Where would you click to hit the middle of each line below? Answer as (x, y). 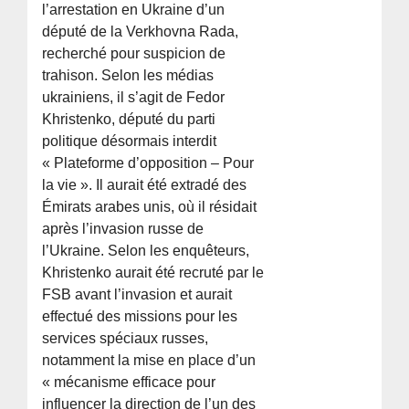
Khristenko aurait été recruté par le (153, 273)
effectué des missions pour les (140, 317)
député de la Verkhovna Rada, (141, 32)
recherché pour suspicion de (134, 54)
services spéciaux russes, (126, 339)
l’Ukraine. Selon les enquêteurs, (146, 251)
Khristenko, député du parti (129, 120)
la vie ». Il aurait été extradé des (145, 185)
